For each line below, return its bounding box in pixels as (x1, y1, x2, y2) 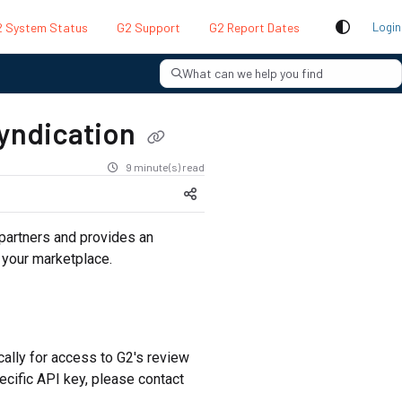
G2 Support (117, 19, 180, 35)
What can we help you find (182, 66, 323, 81)
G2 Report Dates (209, 19, 300, 35)
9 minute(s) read (125, 160, 205, 173)
